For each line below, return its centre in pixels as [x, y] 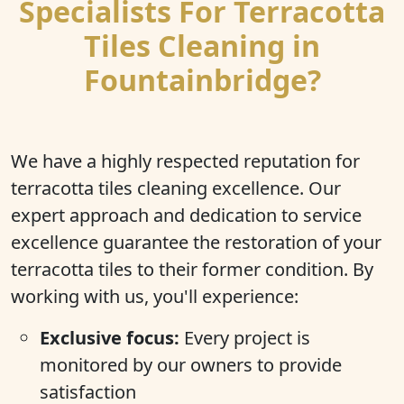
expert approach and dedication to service [186, 215]
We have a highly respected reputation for [185, 161]
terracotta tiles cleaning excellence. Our [176, 188]
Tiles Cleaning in [202, 46]
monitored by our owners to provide [191, 365]
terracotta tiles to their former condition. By [192, 269]
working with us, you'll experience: [155, 296]
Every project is [245, 338]
